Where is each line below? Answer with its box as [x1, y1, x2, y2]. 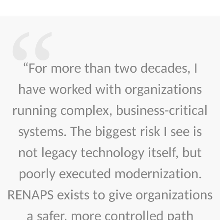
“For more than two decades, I [23, 59, 197, 77]
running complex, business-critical [12, 101, 208, 119]
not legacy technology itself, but [18, 143, 202, 161]
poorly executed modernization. [18, 165, 202, 182]
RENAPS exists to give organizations [7, 186, 213, 203]
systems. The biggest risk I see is [18, 122, 202, 140]
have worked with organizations [18, 80, 202, 98]
